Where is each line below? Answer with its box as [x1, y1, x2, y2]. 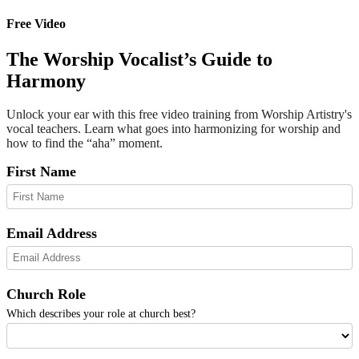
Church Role [6, 286, 86, 303]
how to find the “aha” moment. [6, 136, 163, 151]
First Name [6, 163, 76, 180]
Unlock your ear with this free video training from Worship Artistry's [6, 107, 352, 122]
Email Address [6, 224, 97, 241]
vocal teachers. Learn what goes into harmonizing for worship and [6, 122, 341, 136]
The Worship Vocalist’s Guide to [6, 48, 272, 70]
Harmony [6, 70, 86, 91]
